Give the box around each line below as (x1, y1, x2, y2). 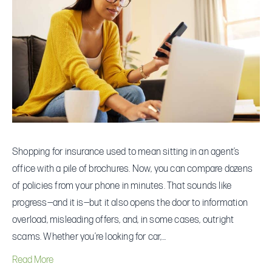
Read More (12, 254, 53, 266)
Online (230, 29, 255, 41)
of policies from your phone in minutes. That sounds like (12, 180, 232, 192)
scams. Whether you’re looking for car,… (12, 231, 166, 243)
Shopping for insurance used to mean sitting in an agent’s (12, 146, 240, 158)
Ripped (230, 80, 257, 92)
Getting (230, 63, 259, 75)
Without (230, 46, 261, 58)
